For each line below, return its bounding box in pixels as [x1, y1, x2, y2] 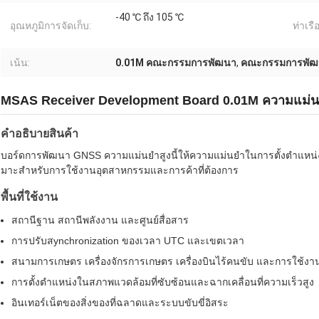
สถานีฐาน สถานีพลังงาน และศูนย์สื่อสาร [11, 214, 189, 226]
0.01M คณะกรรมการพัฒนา [115, 57, 236, 69]
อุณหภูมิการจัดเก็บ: [10, 20, 91, 32]
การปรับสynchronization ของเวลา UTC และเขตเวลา [11, 235, 244, 247]
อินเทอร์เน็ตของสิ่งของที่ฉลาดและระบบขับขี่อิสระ [11, 297, 229, 309]
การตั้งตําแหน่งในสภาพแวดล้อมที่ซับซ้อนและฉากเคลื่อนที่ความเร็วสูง [11, 276, 314, 288]
